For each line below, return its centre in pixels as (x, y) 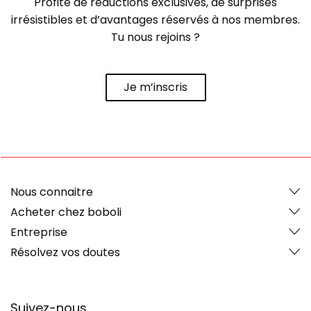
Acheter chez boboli (66, 212)
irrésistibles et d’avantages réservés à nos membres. (155, 19)
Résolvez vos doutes (65, 252)
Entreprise (39, 232)
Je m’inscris (155, 87)
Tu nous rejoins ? (155, 37)
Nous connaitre (52, 192)
